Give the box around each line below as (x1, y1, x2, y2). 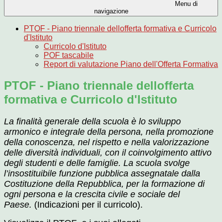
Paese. (4, 200, 34, 210)
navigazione (94, 7, 128, 15)
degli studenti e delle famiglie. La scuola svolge (4, 158, 190, 168)
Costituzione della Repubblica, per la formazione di (4, 179, 205, 189)
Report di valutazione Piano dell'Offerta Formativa (44, 60, 218, 69)
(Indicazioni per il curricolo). (34, 200, 143, 210)
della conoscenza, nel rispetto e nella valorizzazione (4, 137, 209, 148)
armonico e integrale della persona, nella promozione (4, 127, 214, 137)
